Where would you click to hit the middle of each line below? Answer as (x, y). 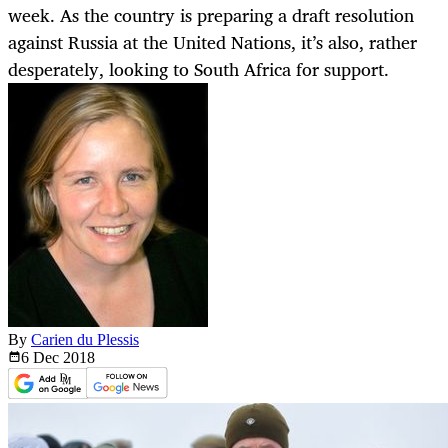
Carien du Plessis (85, 340)
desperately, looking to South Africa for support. (198, 69)
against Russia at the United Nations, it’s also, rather (212, 42)
